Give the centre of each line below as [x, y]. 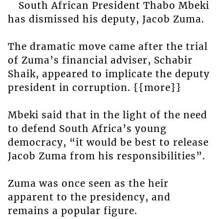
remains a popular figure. [72, 211]
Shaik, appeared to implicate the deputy [109, 74]
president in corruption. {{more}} [94, 88]
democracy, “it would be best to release [108, 142]
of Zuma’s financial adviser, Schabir [100, 60]
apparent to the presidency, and [89, 197]
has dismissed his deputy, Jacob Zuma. [106, 19]
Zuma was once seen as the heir [88, 184]
